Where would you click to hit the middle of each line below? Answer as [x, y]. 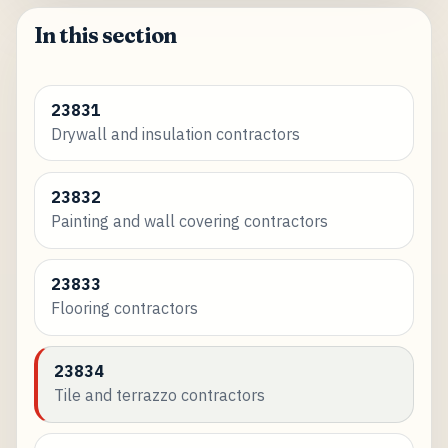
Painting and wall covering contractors [189, 221]
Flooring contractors [124, 308]
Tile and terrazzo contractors [159, 395]
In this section [105, 36]
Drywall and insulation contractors [175, 134]
